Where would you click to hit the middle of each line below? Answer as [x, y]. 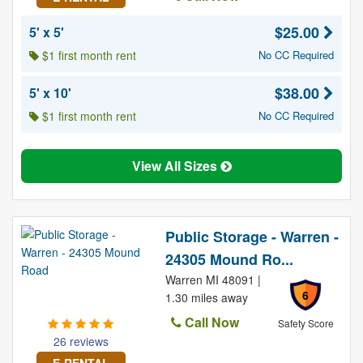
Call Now [210, 322]
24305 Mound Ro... [229, 259]
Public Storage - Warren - [252, 237]
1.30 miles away [206, 297]
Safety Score [305, 323]
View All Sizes [176, 166]
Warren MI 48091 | [213, 280]
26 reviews [81, 341]
